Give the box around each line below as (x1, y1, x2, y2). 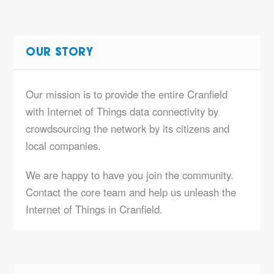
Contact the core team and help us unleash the (26, 185, 237, 199)
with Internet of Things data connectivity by (26, 104, 219, 119)
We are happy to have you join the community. (26, 168, 234, 182)
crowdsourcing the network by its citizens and (26, 121, 230, 136)
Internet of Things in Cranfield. (26, 202, 163, 217)
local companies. (26, 138, 102, 153)
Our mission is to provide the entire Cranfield (26, 87, 228, 102)
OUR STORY (26, 48, 94, 59)
